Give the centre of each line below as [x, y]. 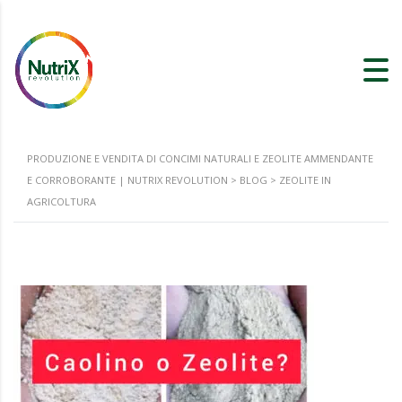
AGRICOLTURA [61, 201]
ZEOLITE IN [305, 180]
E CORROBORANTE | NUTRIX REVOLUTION [127, 180]
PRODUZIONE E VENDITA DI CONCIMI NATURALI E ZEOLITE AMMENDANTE [200, 158]
